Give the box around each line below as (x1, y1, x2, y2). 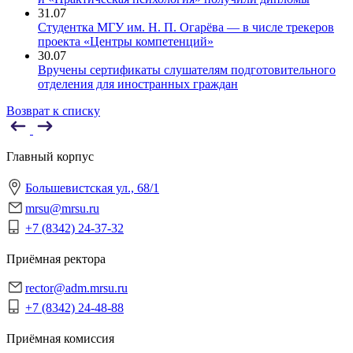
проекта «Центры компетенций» (38, 35, 214, 48)
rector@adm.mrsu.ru (25, 281, 128, 295)
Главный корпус (6, 150, 94, 163)
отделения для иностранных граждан (38, 77, 238, 91)
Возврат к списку (6, 104, 100, 117)
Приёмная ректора (6, 252, 106, 266)
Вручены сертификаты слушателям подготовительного (38, 63, 336, 76)
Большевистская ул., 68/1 (25, 181, 159, 195)
